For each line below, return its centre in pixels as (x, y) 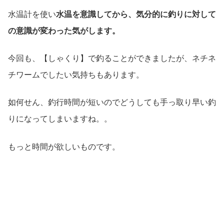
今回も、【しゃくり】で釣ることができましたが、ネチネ (112, 58)
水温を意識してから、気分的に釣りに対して (136, 14)
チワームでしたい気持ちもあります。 (76, 74)
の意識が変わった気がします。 (64, 30)
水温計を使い (32, 14)
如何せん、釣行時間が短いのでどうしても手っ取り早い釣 (112, 102)
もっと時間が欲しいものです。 (64, 146)
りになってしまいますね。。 (60, 119)
